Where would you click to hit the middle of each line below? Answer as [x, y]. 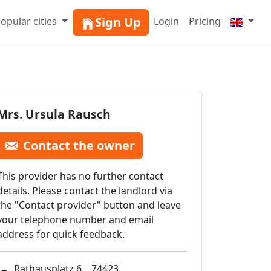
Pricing [205, 21]
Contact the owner [79, 146]
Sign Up [118, 22]
